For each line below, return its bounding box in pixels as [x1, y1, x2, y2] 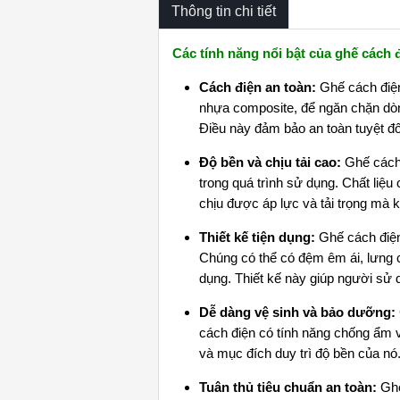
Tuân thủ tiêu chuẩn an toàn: [199, 379, 380, 395]
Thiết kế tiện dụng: [199, 229, 319, 245]
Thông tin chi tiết [171, 3, 276, 19]
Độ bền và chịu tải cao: [199, 154, 345, 170]
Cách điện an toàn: [199, 79, 316, 95]
